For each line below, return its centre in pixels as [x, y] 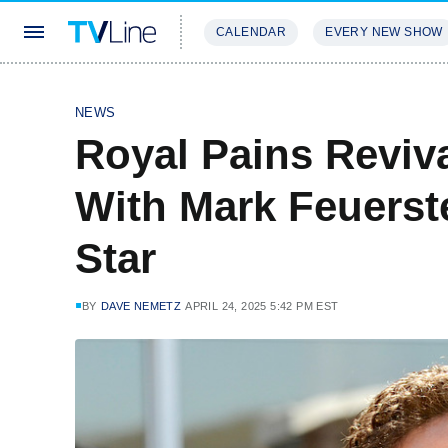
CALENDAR [251, 32]
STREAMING [245, 91]
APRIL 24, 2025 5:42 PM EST [262, 306]
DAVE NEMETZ [141, 306]
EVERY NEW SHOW [384, 32]
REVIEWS [342, 91]
